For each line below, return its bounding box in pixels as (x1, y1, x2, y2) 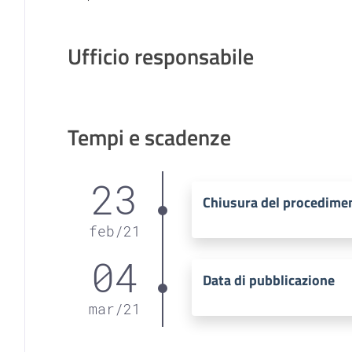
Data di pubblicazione (203, 269, 335, 291)
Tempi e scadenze (67, 119, 231, 154)
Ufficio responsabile (67, 38, 254, 73)
